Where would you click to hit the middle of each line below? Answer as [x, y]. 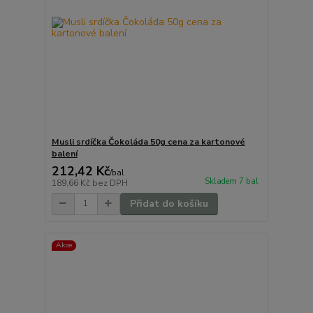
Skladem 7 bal [231, 182]
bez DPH [110, 183]
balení [64, 153]
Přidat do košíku [169, 203]
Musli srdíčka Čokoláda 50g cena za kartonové [148, 141]
